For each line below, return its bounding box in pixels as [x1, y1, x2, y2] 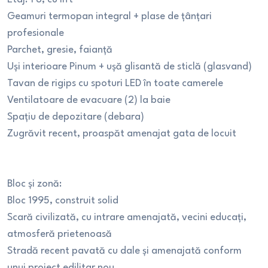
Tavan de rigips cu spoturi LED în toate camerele [7, 78, 223, 89]
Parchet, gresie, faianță [7, 45, 112, 55]
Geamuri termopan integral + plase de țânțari [7, 11, 212, 22]
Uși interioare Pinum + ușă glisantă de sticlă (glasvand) [7, 62, 252, 72]
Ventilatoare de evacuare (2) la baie [7, 95, 170, 105]
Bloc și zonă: [7, 179, 62, 189]
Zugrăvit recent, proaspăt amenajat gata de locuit [7, 129, 236, 139]
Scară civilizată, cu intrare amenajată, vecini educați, [7, 212, 246, 223]
